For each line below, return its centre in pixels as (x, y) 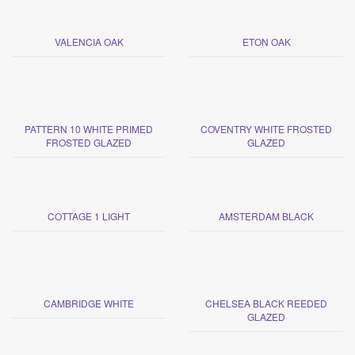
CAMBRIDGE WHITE (89, 303)
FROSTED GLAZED (89, 142)
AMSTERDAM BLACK (266, 216)
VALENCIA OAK (89, 41)
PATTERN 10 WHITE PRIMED (89, 128)
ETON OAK (266, 41)
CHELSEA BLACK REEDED (266, 303)
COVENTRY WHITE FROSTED (266, 128)
